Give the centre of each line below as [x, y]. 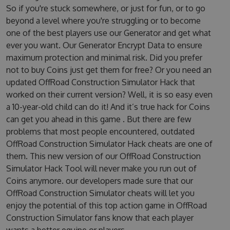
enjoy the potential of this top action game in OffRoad [106, 205]
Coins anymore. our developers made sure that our [99, 181]
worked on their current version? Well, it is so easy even [109, 94]
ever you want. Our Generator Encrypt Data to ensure [104, 45]
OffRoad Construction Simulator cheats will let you [100, 193]
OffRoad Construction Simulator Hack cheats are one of [109, 144]
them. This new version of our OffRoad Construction [103, 156]
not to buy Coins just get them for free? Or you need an [109, 70]
